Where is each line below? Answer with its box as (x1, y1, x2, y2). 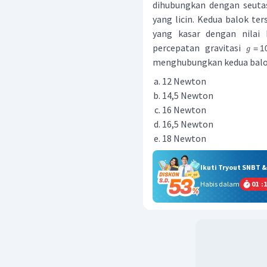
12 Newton (162, 75, 206, 87)
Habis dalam (200, 179, 240, 188)
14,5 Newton (162, 89, 213, 101)
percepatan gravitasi (153, 42, 247, 54)
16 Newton (162, 104, 206, 116)
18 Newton (162, 132, 206, 144)
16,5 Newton (162, 118, 213, 130)
